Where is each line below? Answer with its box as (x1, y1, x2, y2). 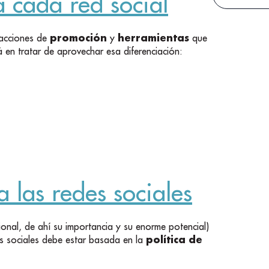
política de (146, 233, 202, 246)
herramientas (118, 31, 189, 44)
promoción (50, 31, 107, 44)
